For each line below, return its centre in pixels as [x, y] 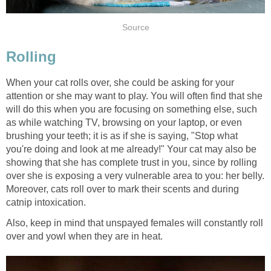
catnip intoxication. [46, 202]
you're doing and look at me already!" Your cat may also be [131, 149]
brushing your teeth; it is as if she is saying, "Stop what [122, 135]
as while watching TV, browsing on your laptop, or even [124, 122]
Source [135, 28]
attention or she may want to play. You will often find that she [134, 96]
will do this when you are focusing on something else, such [132, 109]
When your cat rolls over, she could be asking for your [120, 82]
